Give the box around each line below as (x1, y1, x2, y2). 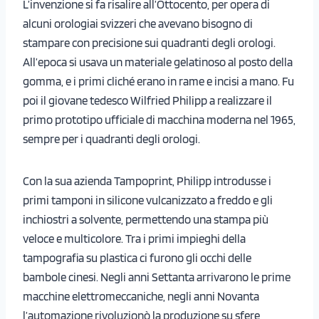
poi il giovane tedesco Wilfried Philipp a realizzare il (23, 93, 272, 108)
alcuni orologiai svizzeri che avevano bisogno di (23, 16, 253, 31)
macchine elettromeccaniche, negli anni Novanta (23, 289, 259, 304)
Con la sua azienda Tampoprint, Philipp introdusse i (23, 174, 271, 189)
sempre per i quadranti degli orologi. (23, 132, 200, 147)
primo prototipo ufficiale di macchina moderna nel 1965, (23, 113, 296, 127)
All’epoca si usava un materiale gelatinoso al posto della (23, 55, 293, 70)
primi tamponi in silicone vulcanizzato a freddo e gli (23, 193, 273, 208)
